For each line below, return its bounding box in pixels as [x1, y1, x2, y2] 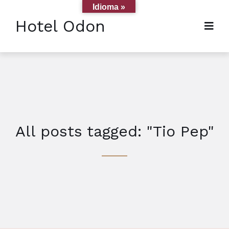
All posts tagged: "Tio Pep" [15, 122, 214, 140]
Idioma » [93, 3, 125, 11]
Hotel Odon [15, 16, 105, 36]
